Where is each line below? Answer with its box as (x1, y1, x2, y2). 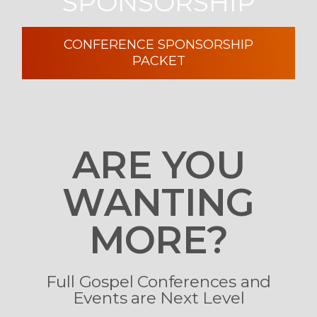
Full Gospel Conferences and (45, 272, 272, 292)
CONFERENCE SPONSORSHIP (64, 36, 253, 52)
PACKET (132, 52, 185, 69)
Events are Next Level (72, 288, 245, 309)
